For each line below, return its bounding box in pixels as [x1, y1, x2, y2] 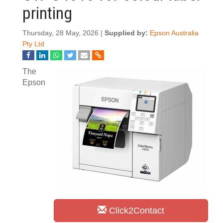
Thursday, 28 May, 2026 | [22, 29, 105, 37]
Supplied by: [105, 29, 150, 37]
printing [22, 3, 72, 23]
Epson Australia [150, 29, 199, 37]
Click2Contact [107, 206, 164, 216]
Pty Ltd [22, 40, 44, 48]
